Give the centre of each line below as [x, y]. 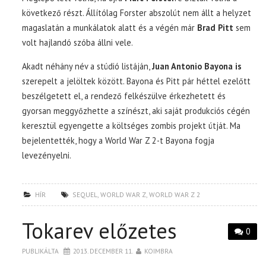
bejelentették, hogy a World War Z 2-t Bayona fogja [118, 140]
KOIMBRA [159, 251]
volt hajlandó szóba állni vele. [78, 42]
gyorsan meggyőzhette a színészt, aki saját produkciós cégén [136, 110]
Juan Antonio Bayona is [197, 66]
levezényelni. [47, 155]
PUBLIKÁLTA [42, 251]
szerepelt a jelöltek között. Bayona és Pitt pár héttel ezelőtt [137, 81]
